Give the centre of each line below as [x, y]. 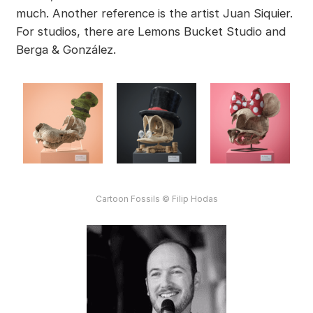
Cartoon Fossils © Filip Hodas [156, 199]
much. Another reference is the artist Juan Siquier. [154, 14]
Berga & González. [66, 50]
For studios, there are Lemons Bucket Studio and [151, 32]
